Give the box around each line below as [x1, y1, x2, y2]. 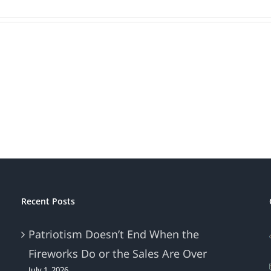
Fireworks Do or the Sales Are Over [28, 246, 207, 261]
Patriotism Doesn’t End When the [28, 227, 199, 242]
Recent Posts [21, 195, 75, 207]
